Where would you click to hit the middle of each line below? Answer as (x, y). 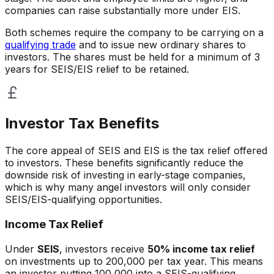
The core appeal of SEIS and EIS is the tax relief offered (136, 151)
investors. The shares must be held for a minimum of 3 (132, 57)
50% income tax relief (201, 249)
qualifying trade (40, 45)
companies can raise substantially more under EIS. (123, 11)
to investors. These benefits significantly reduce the (124, 163)
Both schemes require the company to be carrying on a (134, 33)
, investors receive (102, 249)
